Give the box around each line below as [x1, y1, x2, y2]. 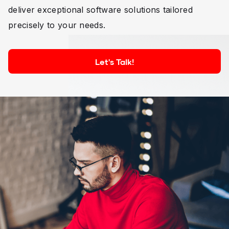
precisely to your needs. [8, 20, 106, 30]
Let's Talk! [95, 56, 134, 66]
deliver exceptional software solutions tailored [8, 5, 193, 15]
